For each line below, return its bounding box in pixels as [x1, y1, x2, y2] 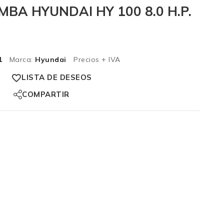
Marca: [9, 54, 33, 64]
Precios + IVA [66, 54, 127, 64]
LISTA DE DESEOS [21, 72, 92, 82]
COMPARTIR [22, 89, 69, 99]
